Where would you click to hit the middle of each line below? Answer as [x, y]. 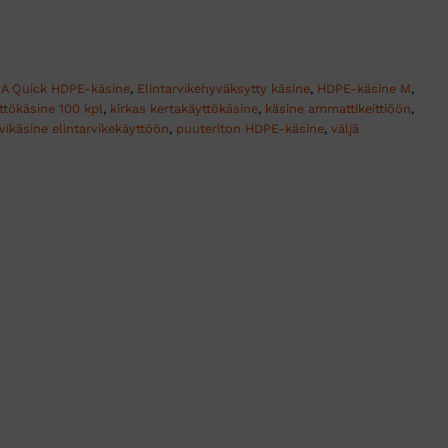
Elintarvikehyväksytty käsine [223, 89]
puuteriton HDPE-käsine [250, 129]
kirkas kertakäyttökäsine [184, 109]
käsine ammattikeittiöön [338, 109]
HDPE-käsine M [364, 89]
